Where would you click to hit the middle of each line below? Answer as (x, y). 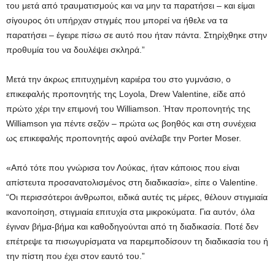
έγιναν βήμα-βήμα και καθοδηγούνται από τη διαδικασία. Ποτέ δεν (132, 227)
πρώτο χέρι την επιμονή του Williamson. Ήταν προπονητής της (128, 109)
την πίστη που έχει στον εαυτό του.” (76, 256)
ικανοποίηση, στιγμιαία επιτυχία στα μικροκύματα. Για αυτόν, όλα (130, 212)
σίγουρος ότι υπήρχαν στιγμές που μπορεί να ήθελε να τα (117, 20)
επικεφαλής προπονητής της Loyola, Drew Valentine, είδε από (126, 94)
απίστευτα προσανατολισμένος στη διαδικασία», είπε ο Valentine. (132, 182)
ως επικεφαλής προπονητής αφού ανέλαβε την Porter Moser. (124, 138)
